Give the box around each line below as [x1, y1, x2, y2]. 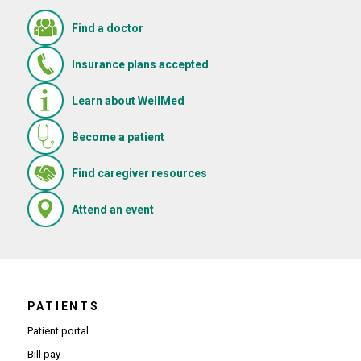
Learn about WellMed [71, 93, 185, 107]
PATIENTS [27, 300, 100, 313]
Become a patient [71, 130, 164, 143]
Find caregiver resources [71, 166, 207, 180]
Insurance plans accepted [71, 57, 209, 71]
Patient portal [27, 325, 89, 338]
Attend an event [71, 202, 154, 216]
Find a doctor [71, 21, 143, 35]
